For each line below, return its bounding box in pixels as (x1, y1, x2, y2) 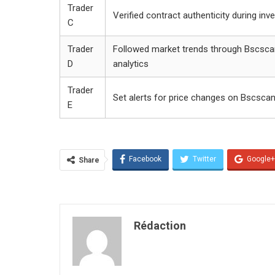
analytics (113, 58, 149, 69)
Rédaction (134, 219, 186, 232)
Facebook (129, 154, 161, 163)
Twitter (193, 154, 216, 163)
